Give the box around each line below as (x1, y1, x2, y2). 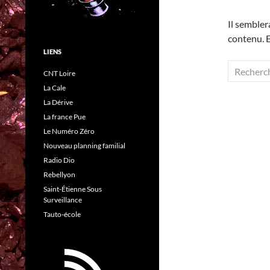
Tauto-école (43, 210, 81, 219)
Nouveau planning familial (43, 141, 125, 151)
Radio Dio (43, 155, 75, 165)
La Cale (43, 83, 66, 93)
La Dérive (43, 98, 73, 107)
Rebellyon (43, 170, 75, 180)
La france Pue (43, 112, 86, 122)
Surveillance (43, 195, 82, 205)
